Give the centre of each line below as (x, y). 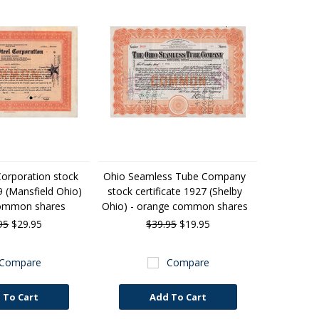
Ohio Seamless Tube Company (175, 176)
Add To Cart (178, 297)
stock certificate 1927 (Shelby (174, 191)
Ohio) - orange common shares (174, 206)
